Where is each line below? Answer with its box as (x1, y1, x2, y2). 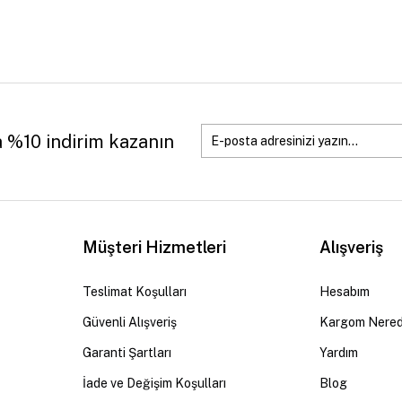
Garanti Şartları (82, 345, 171, 360)
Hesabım (319, 284, 371, 299)
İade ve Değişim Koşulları (82, 376, 226, 390)
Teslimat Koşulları (82, 284, 187, 299)
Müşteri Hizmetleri (82, 238, 226, 257)
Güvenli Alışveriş (82, 315, 177, 329)
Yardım (319, 345, 359, 360)
